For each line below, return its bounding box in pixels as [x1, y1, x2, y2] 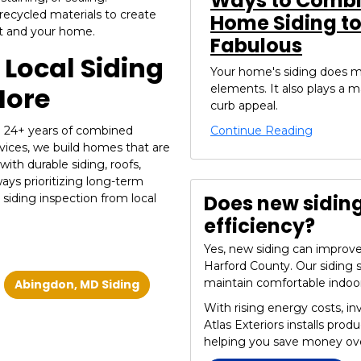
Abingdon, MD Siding [15, 276, 139, 293]
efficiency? [204, 212, 315, 239]
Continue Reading [210, 122, 313, 138]
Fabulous [210, 31, 302, 59]
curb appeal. [210, 98, 278, 113]
